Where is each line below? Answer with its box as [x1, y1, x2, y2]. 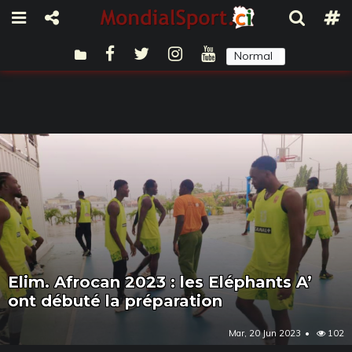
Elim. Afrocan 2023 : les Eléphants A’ [8, 272, 312, 291]
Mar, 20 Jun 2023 [229, 327, 301, 339]
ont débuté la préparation [8, 291, 222, 310]
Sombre [295, 48, 336, 63]
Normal [233, 48, 273, 63]
